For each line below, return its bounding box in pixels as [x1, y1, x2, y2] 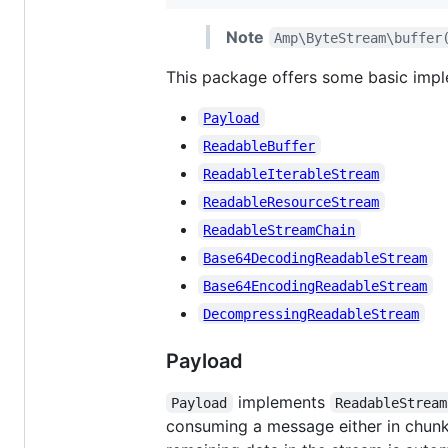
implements [232, 391, 330, 412]
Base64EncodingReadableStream [203, 277, 428, 294]
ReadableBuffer [203, 137, 316, 154]
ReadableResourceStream [203, 193, 380, 210]
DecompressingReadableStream [203, 305, 420, 322]
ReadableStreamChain [203, 221, 356, 238]
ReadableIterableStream [203, 165, 380, 182]
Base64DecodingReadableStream [203, 249, 428, 266]
